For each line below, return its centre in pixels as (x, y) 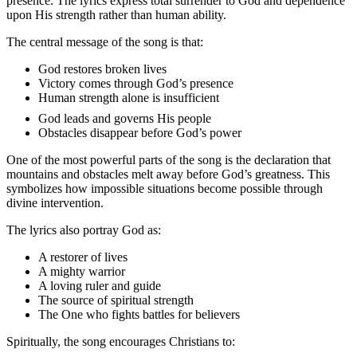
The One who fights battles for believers (139, 315)
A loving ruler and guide (100, 286)
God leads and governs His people (125, 119)
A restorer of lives (83, 257)
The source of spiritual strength (116, 300)
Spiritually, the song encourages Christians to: (121, 342)
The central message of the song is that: (105, 42)
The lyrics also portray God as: (84, 230)
